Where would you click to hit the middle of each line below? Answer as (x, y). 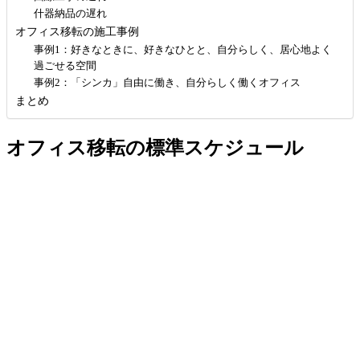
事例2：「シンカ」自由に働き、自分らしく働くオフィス (167, 82)
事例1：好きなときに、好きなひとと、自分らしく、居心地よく (182, 49)
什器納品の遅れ (70, 13)
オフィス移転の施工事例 (77, 31)
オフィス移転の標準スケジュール (155, 147)
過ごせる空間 (65, 65)
